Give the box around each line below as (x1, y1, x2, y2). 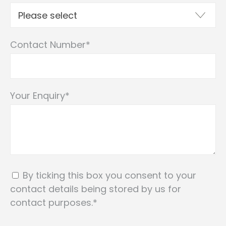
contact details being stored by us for (10, 183, 181, 196)
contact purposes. (10, 196, 93, 209)
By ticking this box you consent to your (23, 169, 196, 182)
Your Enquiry (10, 89, 65, 102)
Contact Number (10, 38, 86, 51)
